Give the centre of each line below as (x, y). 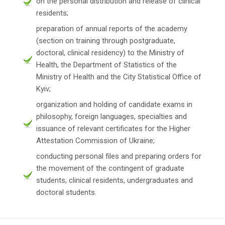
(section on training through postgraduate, (106, 40)
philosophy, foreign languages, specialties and (111, 116)
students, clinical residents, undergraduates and (115, 180)
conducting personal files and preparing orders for (119, 156)
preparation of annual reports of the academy (112, 28)
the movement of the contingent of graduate (110, 168)
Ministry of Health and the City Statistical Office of (119, 77)
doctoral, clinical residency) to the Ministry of (110, 52)
